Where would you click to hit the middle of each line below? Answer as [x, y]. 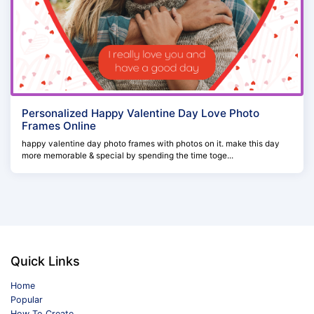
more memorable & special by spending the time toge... [128, 155]
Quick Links [45, 261]
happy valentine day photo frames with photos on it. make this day [151, 143]
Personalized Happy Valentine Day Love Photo [141, 113]
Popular [27, 299]
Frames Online [59, 125]
